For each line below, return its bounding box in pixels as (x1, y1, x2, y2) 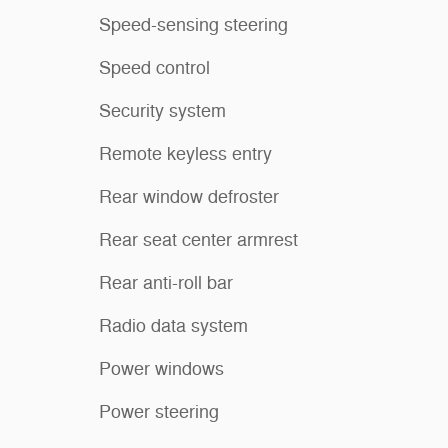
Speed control (99, 56, 210, 79)
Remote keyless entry (99, 142, 272, 165)
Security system (99, 99, 226, 122)
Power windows (99, 357, 224, 380)
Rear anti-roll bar (99, 271, 233, 294)
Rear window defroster (99, 185, 279, 208)
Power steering (99, 400, 219, 423)
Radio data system (99, 314, 248, 337)
